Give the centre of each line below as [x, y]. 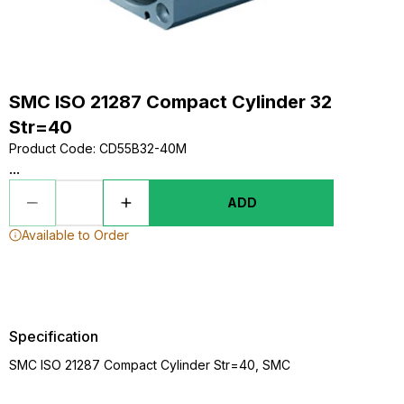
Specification [54, 336]
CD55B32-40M [143, 148]
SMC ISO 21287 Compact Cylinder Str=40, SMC [150, 365]
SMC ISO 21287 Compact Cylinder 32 [170, 102]
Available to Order [75, 235]
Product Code [51, 148]
